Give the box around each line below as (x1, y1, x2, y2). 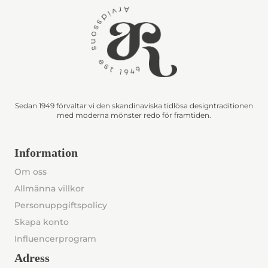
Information (14, 145, 78, 159)
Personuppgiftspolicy (14, 199, 107, 211)
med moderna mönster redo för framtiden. (57, 110, 211, 120)
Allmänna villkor (14, 182, 84, 194)
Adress (14, 251, 50, 264)
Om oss (14, 166, 47, 177)
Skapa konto (14, 216, 69, 227)
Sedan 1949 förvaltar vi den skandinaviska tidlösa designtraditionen (15, 100, 253, 110)
